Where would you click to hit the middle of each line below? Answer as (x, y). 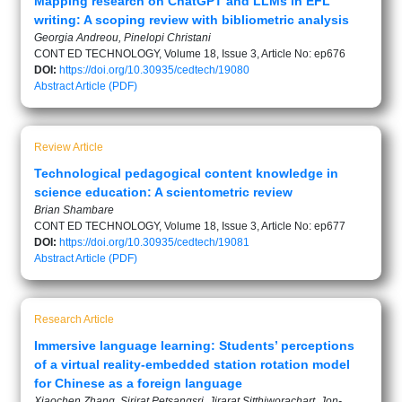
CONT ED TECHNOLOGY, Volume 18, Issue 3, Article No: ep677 (190, 226)
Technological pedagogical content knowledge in (186, 173)
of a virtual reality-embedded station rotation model (192, 364)
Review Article (69, 147)
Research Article (74, 319)
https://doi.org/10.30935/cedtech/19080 (154, 70)
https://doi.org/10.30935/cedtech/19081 (154, 242)
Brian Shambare (74, 210)
